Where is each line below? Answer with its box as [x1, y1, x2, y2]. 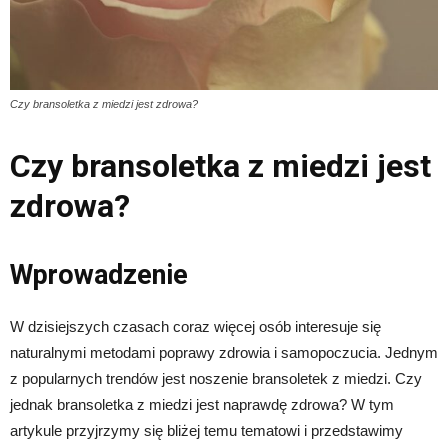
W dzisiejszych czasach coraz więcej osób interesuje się [10, 318, 381, 336]
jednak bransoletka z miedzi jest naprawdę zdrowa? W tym [10, 396, 394, 414]
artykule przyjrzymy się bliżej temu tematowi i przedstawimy [10, 422, 403, 440]
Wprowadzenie [10, 259, 188, 292]
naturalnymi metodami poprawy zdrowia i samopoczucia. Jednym [10, 344, 438, 362]
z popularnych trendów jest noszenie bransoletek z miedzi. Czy [10, 370, 422, 388]
